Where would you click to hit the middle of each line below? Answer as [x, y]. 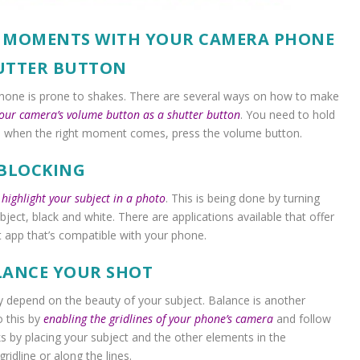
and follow [302, 319]
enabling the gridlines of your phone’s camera [158, 319]
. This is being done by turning [242, 198]
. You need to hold [287, 114]
